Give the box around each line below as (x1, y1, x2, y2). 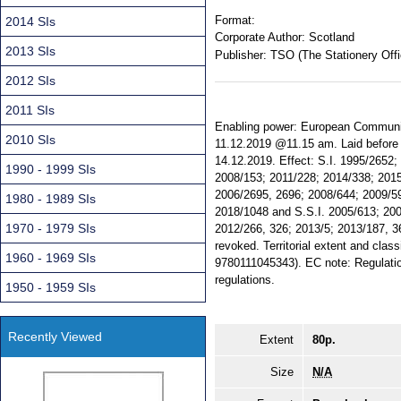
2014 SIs (5, 13, 55, 29)
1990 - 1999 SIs (5, 161, 96, 176)
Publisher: (215, 47, 267, 62)
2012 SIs (5, 73, 55, 88)
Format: (215, 13, 255, 27)
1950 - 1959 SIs (5, 279, 96, 294)
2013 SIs (5, 43, 55, 58)
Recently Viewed (8, 328, 102, 344)
